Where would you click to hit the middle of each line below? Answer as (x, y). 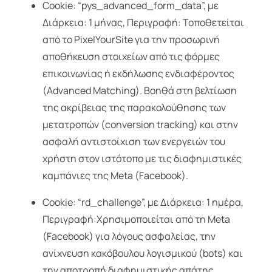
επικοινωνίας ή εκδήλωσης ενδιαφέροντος (138, 74)
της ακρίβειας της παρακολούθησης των (134, 108)
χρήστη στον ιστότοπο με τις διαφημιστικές (142, 159)
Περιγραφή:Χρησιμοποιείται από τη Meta (136, 219)
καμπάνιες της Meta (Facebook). (115, 176)
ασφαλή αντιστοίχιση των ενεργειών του (134, 142)
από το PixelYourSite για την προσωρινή (131, 40)
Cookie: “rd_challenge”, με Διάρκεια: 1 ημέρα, (143, 202)
